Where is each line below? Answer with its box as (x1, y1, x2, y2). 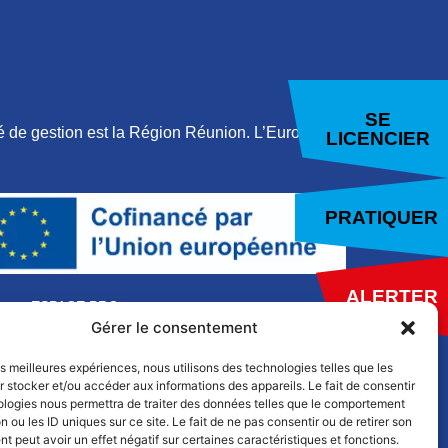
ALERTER (346, 286, 438, 307)
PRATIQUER (325, 207, 438, 228)
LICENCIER (326, 128, 430, 149)
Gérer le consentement (91, 318, 259, 337)
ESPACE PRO (30, 298, 119, 315)
